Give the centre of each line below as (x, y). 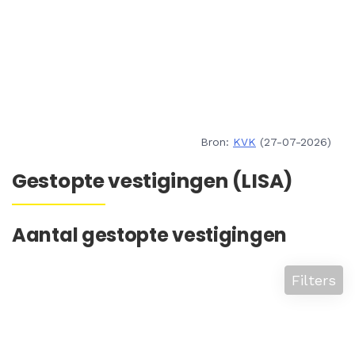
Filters (314, 280)
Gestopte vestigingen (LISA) (153, 181)
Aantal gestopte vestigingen (149, 235)
